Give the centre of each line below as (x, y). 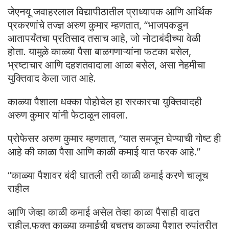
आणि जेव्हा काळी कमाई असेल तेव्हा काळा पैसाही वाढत (104, 212)
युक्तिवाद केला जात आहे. (52, 78)
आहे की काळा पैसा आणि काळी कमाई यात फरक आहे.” (104, 152)
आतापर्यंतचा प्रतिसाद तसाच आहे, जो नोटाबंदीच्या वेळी (104, 38)
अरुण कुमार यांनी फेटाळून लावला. (68, 115)
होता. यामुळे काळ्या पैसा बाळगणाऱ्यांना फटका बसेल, (99, 52)
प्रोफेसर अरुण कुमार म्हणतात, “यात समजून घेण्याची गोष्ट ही (114, 139)
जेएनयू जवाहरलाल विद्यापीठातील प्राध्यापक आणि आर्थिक (110, 12)
